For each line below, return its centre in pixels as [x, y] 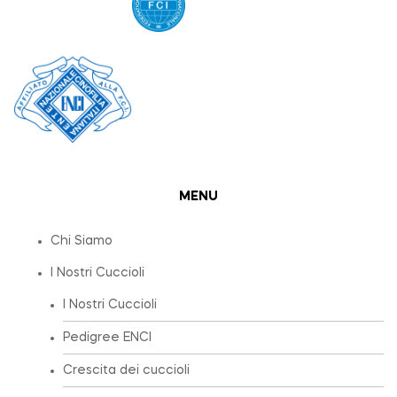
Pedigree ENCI [107, 337]
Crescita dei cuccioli [126, 370]
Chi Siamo [82, 241]
